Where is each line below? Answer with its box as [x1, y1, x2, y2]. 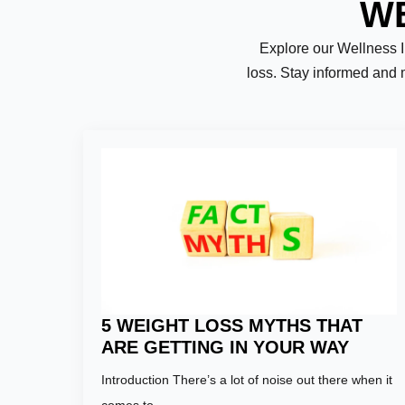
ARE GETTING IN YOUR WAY [101, 336, 349, 357]
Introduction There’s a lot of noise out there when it [101, 372, 392, 387]
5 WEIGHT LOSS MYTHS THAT [101, 315, 363, 335]
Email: [314, 286, 360, 302]
